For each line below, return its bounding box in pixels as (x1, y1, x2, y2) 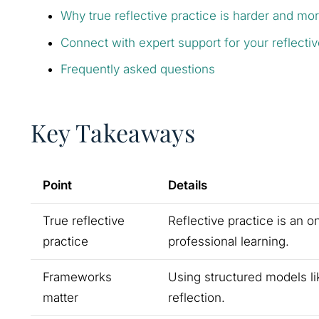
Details (167, 177, 207, 192)
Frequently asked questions (61, 62, 215, 77)
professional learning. (167, 234, 289, 249)
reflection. (167, 290, 225, 305)
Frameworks (42, 269, 112, 284)
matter (42, 290, 78, 305)
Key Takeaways (30, 116, 195, 150)
